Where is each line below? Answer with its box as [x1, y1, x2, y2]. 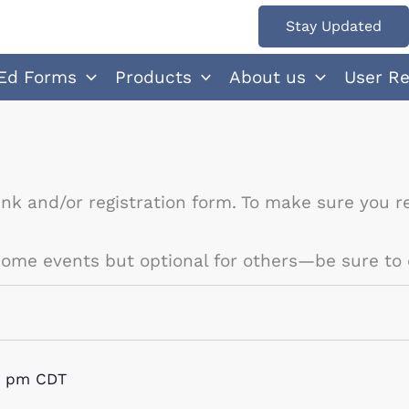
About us [229, 66, 307, 88]
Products [114, 66, 192, 88]
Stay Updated [286, 17, 382, 36]
